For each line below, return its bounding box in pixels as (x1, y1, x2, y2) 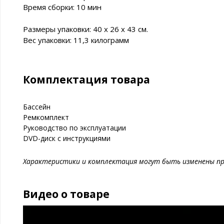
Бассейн (23, 102, 50, 112)
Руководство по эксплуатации (23, 123, 126, 133)
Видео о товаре (23, 187, 109, 201)
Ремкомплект (23, 112, 69, 122)
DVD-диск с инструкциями (23, 133, 110, 143)
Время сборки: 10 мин (23, 2, 101, 12)
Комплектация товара (23, 72, 150, 87)
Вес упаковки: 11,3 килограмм (23, 35, 129, 45)
